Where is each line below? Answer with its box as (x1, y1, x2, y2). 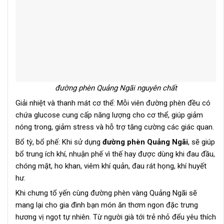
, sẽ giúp (188, 137, 215, 146)
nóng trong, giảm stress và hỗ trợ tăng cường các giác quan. (15, 122, 214, 131)
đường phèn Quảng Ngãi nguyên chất (54, 83, 177, 92)
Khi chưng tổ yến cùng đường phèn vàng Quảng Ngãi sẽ (15, 188, 197, 197)
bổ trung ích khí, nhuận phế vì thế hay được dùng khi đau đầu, (15, 149, 215, 158)
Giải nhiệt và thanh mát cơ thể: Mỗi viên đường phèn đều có (15, 98, 210, 107)
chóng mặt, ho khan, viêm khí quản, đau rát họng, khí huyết (15, 161, 206, 170)
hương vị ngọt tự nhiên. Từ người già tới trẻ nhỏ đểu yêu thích (15, 212, 216, 221)
